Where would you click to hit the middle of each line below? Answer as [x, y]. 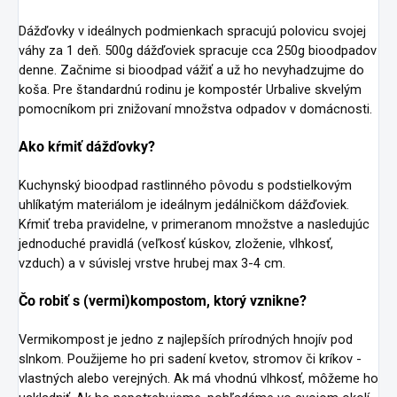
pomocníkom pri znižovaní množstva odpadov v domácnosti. [195, 109]
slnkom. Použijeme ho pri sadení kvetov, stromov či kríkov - [190, 359]
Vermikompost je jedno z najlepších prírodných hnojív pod [186, 340]
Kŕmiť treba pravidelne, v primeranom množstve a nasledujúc [194, 225]
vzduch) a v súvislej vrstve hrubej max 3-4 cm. [152, 264]
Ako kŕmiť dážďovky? [87, 147]
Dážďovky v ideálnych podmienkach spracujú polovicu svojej [192, 31]
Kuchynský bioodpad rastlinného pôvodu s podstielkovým [185, 186]
